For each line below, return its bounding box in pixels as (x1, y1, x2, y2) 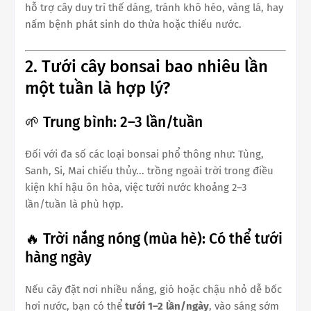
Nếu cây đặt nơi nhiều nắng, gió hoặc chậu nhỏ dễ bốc (25, 283, 282, 296)
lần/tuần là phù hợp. (25, 198, 124, 211)
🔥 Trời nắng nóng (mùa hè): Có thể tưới (25, 230, 283, 249)
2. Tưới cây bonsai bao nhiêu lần (25, 57, 268, 77)
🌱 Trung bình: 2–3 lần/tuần (25, 113, 203, 132)
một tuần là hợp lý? (25, 78, 170, 99)
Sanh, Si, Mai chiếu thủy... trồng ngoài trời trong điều (25, 165, 274, 178)
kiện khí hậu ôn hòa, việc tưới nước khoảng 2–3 (25, 181, 246, 194)
